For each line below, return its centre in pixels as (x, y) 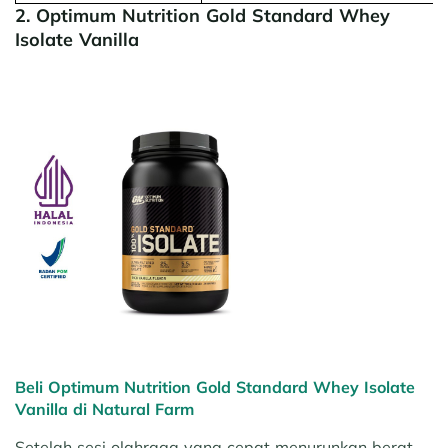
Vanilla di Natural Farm (104, 409)
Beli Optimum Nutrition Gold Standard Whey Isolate (215, 387)
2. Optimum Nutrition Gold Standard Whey (202, 16)
